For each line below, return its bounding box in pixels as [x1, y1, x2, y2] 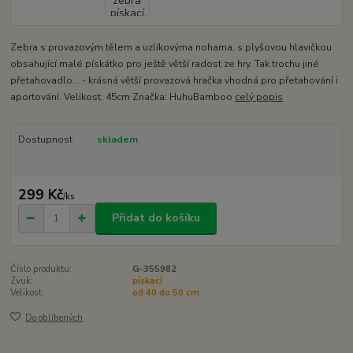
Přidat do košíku [112, 210, 200, 226]
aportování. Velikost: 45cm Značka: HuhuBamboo [10, 91, 236, 104]
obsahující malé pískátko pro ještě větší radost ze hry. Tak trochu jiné [10, 58, 320, 71]
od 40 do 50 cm [132, 286, 199, 299]
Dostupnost [17, 133, 72, 147]
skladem [96, 133, 138, 147]
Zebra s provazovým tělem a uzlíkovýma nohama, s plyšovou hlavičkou [10, 41, 333, 54]
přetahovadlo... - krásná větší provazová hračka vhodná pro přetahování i [10, 74, 339, 87]
